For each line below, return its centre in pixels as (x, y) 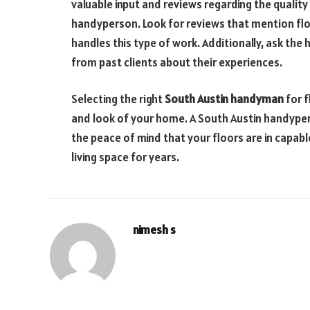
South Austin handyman (224, 99)
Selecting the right (118, 99)
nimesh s (154, 230)
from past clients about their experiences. (177, 62)
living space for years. (125, 157)
